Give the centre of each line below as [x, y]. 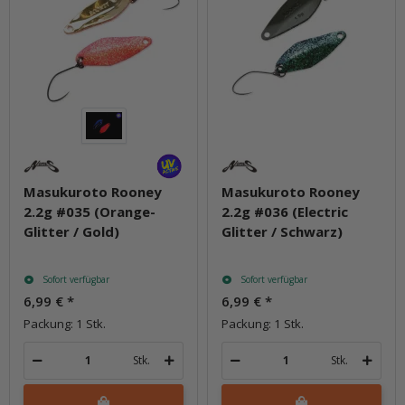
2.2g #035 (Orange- [89, 211]
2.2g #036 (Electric [285, 211]
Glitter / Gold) [71, 231]
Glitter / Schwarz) [282, 231]
